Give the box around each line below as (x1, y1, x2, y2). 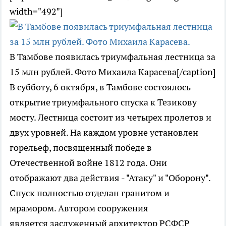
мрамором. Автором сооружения (10, 202, 148, 214)
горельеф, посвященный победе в (10, 142, 152, 153)
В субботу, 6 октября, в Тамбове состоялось (10, 81, 191, 93)
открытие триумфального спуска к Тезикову (10, 96, 197, 108)
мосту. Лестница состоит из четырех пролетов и (10, 111, 211, 123)
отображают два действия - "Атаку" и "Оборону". (10, 172, 210, 184)
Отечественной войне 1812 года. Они (10, 157, 167, 168)
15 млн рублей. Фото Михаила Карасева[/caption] (10, 66, 216, 78)
